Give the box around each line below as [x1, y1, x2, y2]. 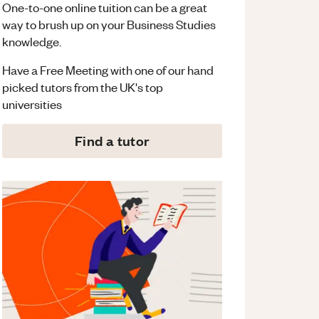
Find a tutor [74, 132, 150, 150]
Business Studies [127, 16, 216, 33]
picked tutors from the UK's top [2, 79, 164, 95]
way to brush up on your [2, 16, 125, 33]
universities [2, 96, 63, 113]
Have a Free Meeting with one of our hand [2, 62, 214, 78]
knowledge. [2, 33, 62, 50]
